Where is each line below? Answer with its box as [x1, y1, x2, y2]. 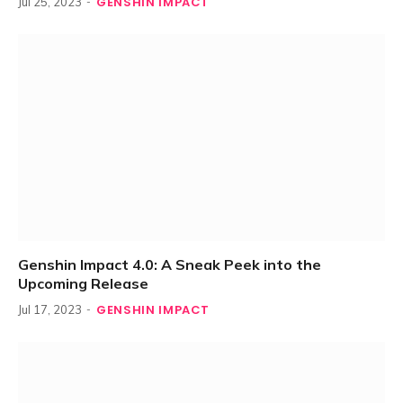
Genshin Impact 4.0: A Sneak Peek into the [18, 255, 321, 273]
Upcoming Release [18, 273, 148, 292]
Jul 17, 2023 [18, 301, 82, 317]
